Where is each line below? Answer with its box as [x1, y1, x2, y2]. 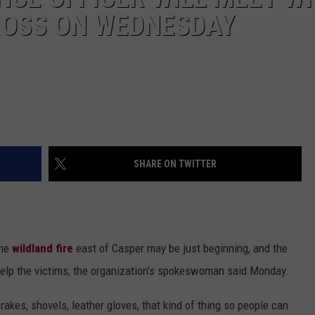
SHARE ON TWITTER [134, 158, 217, 170]
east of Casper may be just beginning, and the [73, 241, 288, 256]
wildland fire [12, 241, 73, 256]
